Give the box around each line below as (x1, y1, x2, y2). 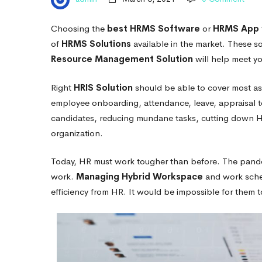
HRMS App (213, 23, 259, 34)
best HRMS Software (107, 23, 200, 34)
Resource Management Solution (51, 53, 193, 64)
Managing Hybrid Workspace (76, 171, 203, 182)
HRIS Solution (74, 81, 133, 93)
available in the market (131, 38, 222, 49)
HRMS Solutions (61, 38, 131, 49)
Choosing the (51, 23, 107, 34)
